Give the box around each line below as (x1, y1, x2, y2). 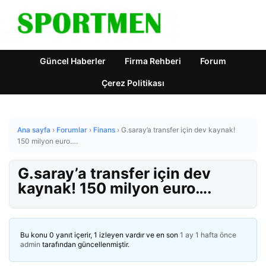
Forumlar (56, 125, 87, 134)
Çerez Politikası (102, 78, 164, 88)
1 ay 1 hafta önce (180, 230, 236, 239)
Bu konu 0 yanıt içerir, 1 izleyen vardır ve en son (20, 230, 180, 239)
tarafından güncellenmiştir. (40, 240, 129, 249)
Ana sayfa (17, 125, 50, 134)
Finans (93, 125, 115, 134)
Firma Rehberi (125, 56, 181, 66)
